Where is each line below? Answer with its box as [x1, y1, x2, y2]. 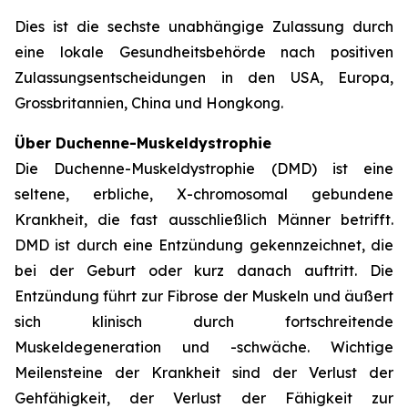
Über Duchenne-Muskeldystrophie [15, 134, 271, 152]
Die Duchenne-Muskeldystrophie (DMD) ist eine [15, 159, 393, 178]
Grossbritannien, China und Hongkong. [15, 94, 283, 112]
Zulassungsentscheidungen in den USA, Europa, [15, 68, 393, 87]
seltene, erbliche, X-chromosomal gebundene [15, 185, 393, 203]
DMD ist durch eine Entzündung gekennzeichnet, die [15, 236, 393, 254]
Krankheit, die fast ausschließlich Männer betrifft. [15, 210, 393, 229]
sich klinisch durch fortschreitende [15, 312, 393, 331]
